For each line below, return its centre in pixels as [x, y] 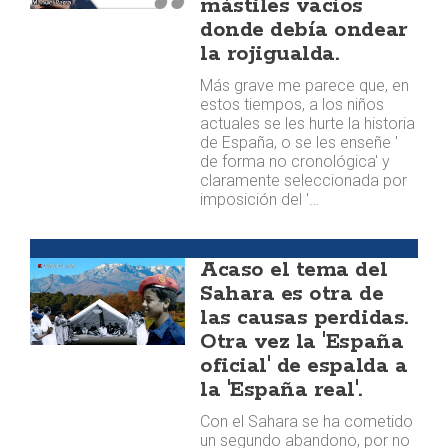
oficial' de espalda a [304, 366]
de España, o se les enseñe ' [299, 142]
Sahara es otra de [292, 294]
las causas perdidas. [304, 318]
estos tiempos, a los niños [292, 104]
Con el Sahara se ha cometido [307, 421]
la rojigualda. [269, 54]
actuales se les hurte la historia [308, 123]
